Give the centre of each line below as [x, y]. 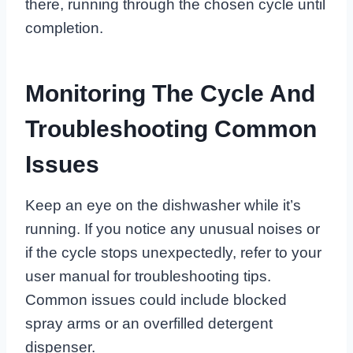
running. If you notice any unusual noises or [173, 229]
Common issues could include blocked [156, 300]
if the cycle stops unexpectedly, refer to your [173, 253]
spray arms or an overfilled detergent [149, 324]
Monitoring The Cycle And [170, 94]
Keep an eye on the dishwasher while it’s [163, 206]
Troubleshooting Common [171, 129]
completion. [64, 28]
